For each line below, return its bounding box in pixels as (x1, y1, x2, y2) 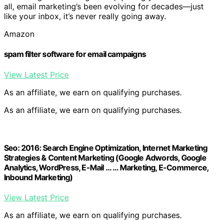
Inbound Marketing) (4, 172, 73, 183)
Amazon (4, 29, 34, 39)
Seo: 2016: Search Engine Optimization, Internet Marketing (4, 143, 208, 153)
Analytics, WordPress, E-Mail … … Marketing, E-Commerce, (4, 163, 209, 173)
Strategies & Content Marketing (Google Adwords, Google (4, 153, 206, 163)
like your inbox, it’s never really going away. (4, 11, 166, 22)
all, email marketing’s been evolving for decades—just (4, 1, 204, 12)
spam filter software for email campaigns (4, 49, 146, 59)
